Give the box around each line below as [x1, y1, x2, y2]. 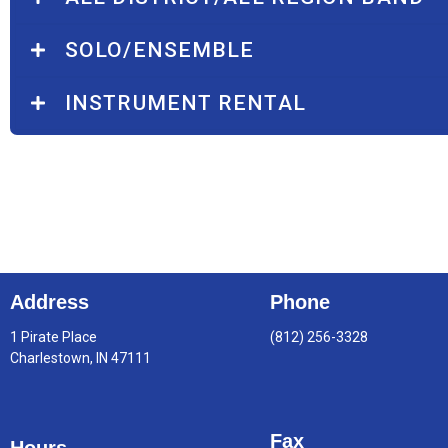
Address [10, 290, 89, 313]
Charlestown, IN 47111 [10, 349, 151, 366]
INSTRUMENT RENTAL [65, 90, 306, 115]
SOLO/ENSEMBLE [65, 37, 255, 62]
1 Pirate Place [10, 328, 97, 345]
